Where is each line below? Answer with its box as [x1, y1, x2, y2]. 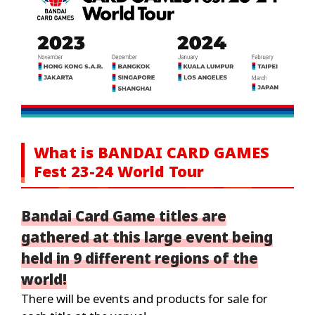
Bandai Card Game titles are [20, 206, 226, 226]
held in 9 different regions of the [20, 248, 258, 269]
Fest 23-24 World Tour [33, 161, 204, 182]
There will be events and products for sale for [20, 290, 268, 307]
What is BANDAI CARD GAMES [33, 142, 269, 163]
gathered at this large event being [20, 227, 273, 247]
